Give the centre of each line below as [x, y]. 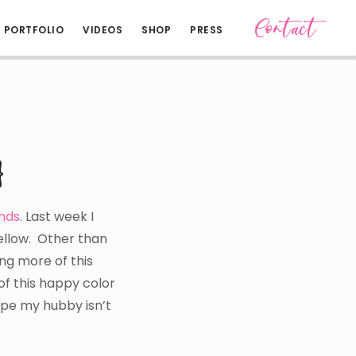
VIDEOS [103, 30]
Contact [285, 29]
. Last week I [56, 217]
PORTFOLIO [33, 30]
